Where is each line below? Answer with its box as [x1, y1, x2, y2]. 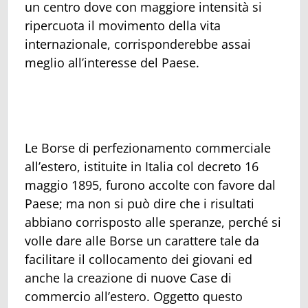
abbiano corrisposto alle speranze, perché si [25, 213, 281, 230]
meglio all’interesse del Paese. [25, 54, 199, 71]
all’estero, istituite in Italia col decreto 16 [25, 157, 258, 175]
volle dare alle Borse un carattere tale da [25, 232, 259, 249]
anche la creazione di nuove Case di [25, 269, 232, 286]
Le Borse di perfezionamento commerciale [25, 139, 271, 156]
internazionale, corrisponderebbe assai [25, 35, 251, 52]
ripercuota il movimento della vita [25, 16, 221, 34]
